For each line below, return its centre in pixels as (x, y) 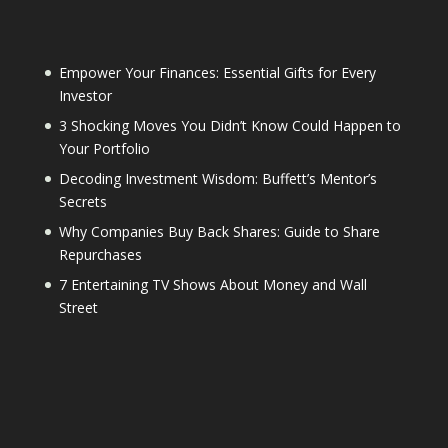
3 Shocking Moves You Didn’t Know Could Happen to (229, 125)
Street (78, 307)
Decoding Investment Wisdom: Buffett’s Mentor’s (217, 178)
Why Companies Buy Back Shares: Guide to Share (219, 231)
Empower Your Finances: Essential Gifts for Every (217, 72)
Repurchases (100, 254)
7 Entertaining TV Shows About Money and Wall (212, 284)
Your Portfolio (104, 148)
